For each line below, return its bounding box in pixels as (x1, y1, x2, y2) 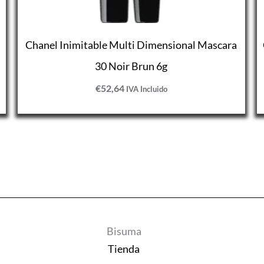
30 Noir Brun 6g (95, 59, 168, 72)
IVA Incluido (126, 84, 167, 94)
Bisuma (106, 225, 141, 238)
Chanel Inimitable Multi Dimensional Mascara (25, 38, 237, 51)
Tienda (108, 242, 140, 256)
